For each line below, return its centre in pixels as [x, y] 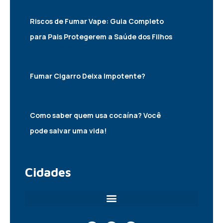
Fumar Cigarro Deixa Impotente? [88, 76]
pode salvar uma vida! [68, 130]
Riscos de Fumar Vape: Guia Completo [97, 21]
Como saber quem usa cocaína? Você [95, 115]
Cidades [48, 172]
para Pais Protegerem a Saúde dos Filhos [101, 36]
